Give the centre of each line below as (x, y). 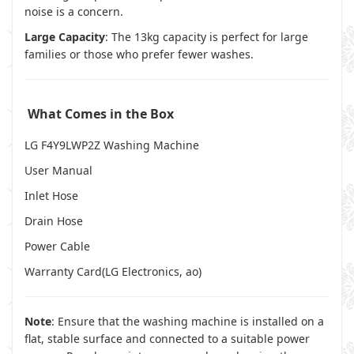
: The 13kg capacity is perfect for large (207, 37)
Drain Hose (54, 221)
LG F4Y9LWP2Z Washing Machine (112, 145)
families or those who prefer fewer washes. (139, 54)
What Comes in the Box (101, 114)
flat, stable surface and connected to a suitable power (167, 339)
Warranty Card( (65, 271)
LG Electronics (142, 271)
